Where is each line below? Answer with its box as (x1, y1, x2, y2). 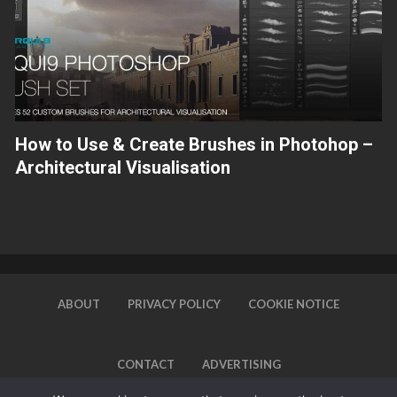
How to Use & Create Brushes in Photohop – (15, 133, 373, 155)
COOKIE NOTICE (248, 296, 339, 311)
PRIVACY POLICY (128, 296, 221, 311)
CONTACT (116, 356, 175, 371)
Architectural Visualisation (15, 156, 230, 178)
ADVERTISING (201, 356, 281, 371)
